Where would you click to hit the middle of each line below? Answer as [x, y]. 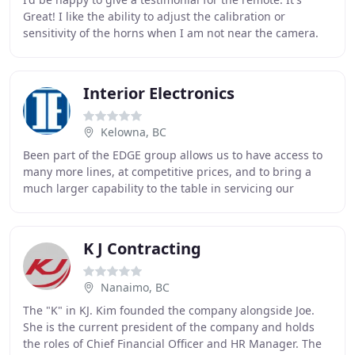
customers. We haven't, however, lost [121, 205]
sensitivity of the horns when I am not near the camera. [171, 33]
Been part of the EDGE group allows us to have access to [173, 155]
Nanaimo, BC [135, 287]
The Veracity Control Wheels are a [113, 50]
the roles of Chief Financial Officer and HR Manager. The [172, 344]
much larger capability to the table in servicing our [158, 188]
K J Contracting [142, 248]
